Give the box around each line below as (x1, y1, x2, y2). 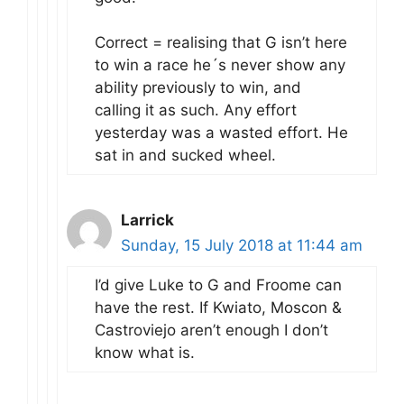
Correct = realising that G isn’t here (95, 33, 347, 51)
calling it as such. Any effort (95, 101, 297, 119)
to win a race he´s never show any (95, 56, 345, 74)
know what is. (95, 344, 195, 362)
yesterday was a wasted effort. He (95, 124, 348, 142)
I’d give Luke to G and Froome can (95, 276, 342, 294)
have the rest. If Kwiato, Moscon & (95, 298, 342, 317)
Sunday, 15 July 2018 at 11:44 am (121, 236, 363, 254)
